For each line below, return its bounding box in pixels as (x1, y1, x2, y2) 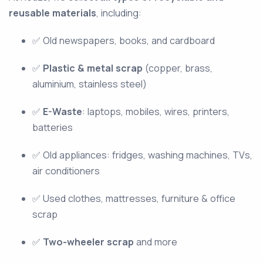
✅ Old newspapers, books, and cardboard (32, 34, 215, 48)
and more (134, 235, 177, 249)
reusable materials (9, 6, 96, 20)
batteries (32, 121, 73, 134)
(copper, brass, (143, 62, 213, 75)
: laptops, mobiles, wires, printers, (82, 105, 230, 119)
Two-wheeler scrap (43, 235, 134, 249)
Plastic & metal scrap (43, 62, 143, 75)
